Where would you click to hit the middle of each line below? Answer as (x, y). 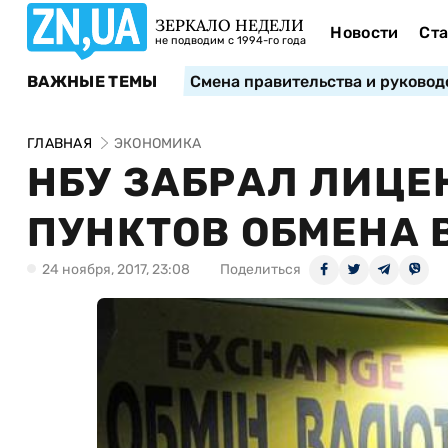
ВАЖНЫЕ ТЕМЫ (92, 81)
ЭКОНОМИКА (157, 143)
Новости (364, 32)
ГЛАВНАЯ (59, 143)
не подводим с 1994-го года (230, 40)
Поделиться (260, 269)
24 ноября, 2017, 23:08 (116, 269)
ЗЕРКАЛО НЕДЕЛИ (229, 25)
